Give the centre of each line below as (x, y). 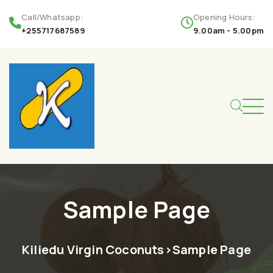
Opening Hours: (224, 17)
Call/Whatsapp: (52, 17)
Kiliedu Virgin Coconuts (93, 250)
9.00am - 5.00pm (229, 30)
